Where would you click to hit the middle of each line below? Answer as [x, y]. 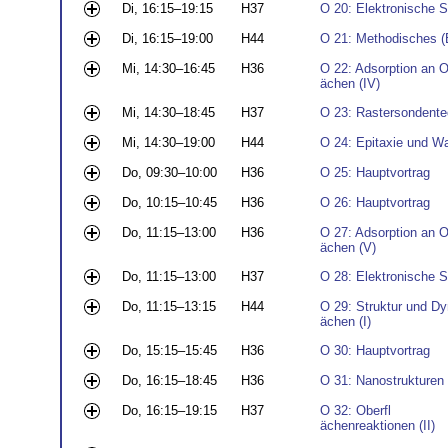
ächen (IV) [350, 84]
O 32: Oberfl [355, 411]
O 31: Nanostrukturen [382, 381]
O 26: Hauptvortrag [375, 203]
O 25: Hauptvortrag [375, 173]
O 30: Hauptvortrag [375, 351]
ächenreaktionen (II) [377, 426]
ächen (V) [348, 248]
